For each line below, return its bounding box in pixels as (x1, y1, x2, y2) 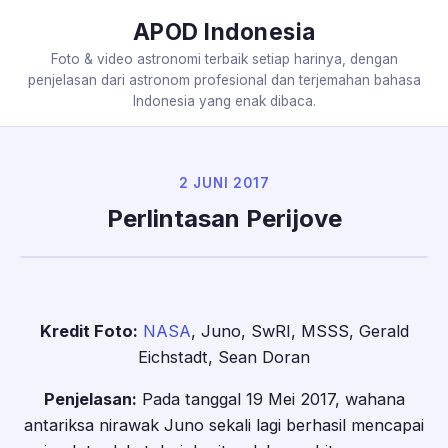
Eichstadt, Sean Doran (138, 346, 310, 367)
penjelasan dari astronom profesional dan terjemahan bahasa (27, 72, 421, 88)
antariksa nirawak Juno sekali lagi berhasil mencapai (24, 415, 424, 436)
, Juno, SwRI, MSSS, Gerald (190, 320, 409, 341)
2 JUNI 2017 (178, 174, 270, 191)
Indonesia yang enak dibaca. (132, 93, 316, 109)
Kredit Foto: (39, 320, 138, 341)
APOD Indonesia (132, 18, 316, 45)
